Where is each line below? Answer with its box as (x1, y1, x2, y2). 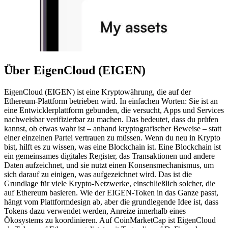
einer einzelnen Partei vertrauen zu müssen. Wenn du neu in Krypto (4, 133, 220, 142)
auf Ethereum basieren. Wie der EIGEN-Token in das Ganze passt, (4, 188, 218, 197)
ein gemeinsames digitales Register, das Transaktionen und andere (4, 151, 215, 160)
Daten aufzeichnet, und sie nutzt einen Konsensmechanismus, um (4, 160, 214, 169)
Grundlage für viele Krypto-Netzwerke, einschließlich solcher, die (4, 179, 215, 188)
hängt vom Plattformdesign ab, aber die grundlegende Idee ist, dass (4, 197, 218, 206)
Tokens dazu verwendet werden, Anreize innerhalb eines (4, 206, 186, 215)
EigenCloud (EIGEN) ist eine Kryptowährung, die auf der (4, 87, 191, 96)
